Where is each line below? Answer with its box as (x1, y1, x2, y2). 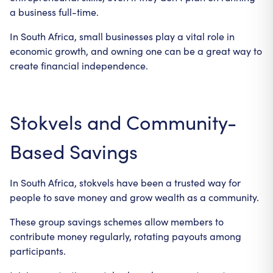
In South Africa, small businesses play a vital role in (10, 30, 235, 43)
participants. (10, 244, 66, 257)
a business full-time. (10, 5, 99, 18)
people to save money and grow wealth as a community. (10, 191, 259, 204)
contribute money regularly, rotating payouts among (10, 230, 241, 243)
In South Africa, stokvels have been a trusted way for (10, 176, 241, 189)
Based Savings (10, 138, 138, 165)
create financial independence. (10, 59, 148, 72)
